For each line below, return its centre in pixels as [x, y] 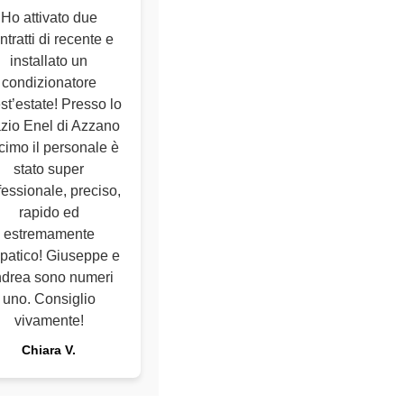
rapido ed [49, 212]
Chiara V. [49, 350]
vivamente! [49, 321]
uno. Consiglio [49, 299]
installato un [49, 61]
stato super [49, 169]
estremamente [49, 234]
